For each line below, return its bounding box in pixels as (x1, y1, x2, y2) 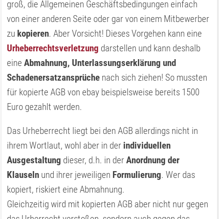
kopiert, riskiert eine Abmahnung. (7, 184, 125, 195)
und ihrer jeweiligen (39, 169, 113, 180)
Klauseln (7, 169, 40, 180)
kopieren (17, 28, 49, 39)
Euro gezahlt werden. (7, 101, 83, 112)
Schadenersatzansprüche (7, 72, 100, 83)
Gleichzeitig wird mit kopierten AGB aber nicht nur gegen (7, 198, 209, 210)
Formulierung (112, 169, 162, 180)
